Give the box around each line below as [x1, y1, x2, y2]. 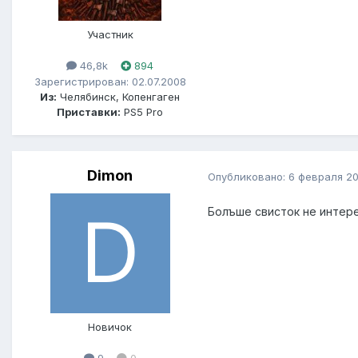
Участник [86, 28, 133, 42]
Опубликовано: [208, 169, 288, 183]
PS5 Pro [121, 105, 163, 118]
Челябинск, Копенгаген [57, 89, 180, 103]
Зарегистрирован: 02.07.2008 [34, 74, 186, 88]
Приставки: [57, 105, 121, 118]
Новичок [88, 320, 132, 334]
